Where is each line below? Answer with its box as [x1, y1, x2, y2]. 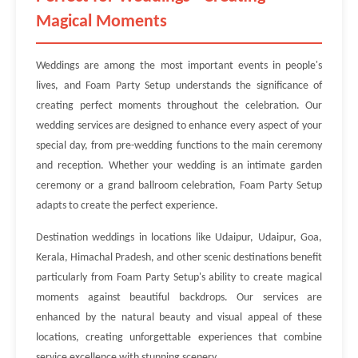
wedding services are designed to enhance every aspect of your [36, 120, 322, 132]
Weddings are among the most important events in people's [36, 60, 322, 72]
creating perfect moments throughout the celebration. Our [36, 100, 322, 112]
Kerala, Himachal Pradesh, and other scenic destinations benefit [36, 252, 322, 264]
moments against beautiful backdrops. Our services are [36, 292, 322, 304]
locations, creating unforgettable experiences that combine [36, 332, 322, 344]
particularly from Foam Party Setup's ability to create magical [36, 272, 322, 284]
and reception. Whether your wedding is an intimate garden [36, 160, 322, 172]
